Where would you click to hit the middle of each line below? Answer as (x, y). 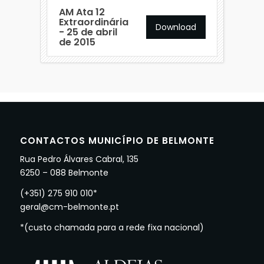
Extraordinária (93, 22)
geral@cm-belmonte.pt (69, 207)
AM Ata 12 (82, 12)
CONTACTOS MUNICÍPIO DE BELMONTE (117, 140)
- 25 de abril (88, 32)
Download (176, 27)
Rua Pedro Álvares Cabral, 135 (79, 159)
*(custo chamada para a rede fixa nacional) (112, 227)
